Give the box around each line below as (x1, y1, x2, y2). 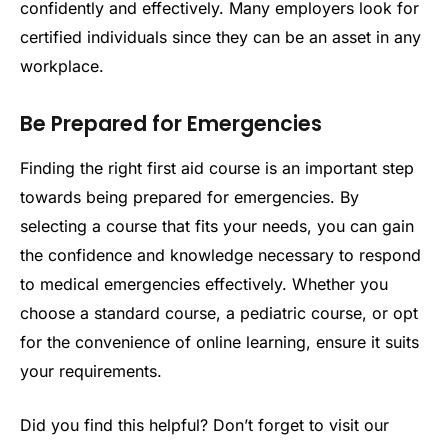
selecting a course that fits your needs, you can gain (20, 215, 414, 236)
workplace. (20, 55, 104, 76)
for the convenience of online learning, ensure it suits (20, 331, 419, 352)
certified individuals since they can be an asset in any (20, 26, 421, 47)
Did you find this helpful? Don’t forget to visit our (20, 414, 389, 435)
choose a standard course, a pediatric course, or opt (20, 302, 418, 323)
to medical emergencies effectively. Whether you (20, 273, 388, 294)
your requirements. (20, 360, 162, 381)
